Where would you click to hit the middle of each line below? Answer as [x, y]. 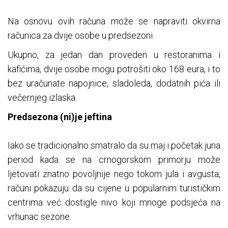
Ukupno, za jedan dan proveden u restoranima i [114, 55]
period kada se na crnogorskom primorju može [114, 160]
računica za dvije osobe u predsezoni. [81, 36]
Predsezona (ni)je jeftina [60, 117]
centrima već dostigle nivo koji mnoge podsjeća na [114, 203]
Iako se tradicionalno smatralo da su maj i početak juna [114, 146]
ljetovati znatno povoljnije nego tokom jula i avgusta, [114, 174]
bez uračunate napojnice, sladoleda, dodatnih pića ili [114, 83]
